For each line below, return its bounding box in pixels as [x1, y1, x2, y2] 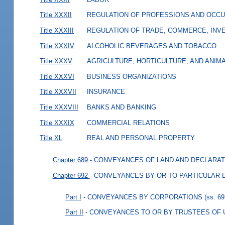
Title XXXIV [39, 42, 74, 50]
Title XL [39, 134, 62, 142]
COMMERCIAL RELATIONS [86, 119, 170, 127]
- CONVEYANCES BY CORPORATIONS [83, 193, 203, 201]
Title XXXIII [39, 26, 74, 34]
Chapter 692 [52, 171, 90, 179]
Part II [65, 208, 84, 216]
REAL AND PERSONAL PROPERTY [86, 134, 195, 142]
